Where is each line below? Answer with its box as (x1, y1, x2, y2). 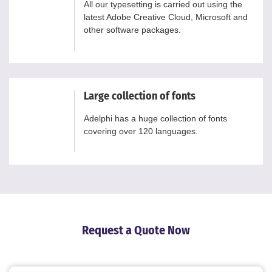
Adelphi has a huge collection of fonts (84, 113, 227, 123)
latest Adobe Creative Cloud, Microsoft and (84, 12, 248, 22)
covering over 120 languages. (84, 126, 198, 136)
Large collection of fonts (84, 89, 195, 103)
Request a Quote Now (82, 222, 190, 237)
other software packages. (84, 24, 181, 35)
